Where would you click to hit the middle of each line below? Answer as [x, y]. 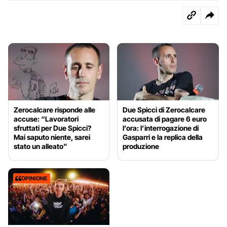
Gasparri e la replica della [163, 137]
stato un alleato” [41, 146]
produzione [141, 146]
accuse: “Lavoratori [46, 119]
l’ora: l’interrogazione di [161, 128]
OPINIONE [34, 178]
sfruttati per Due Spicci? [52, 128]
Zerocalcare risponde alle [54, 109]
